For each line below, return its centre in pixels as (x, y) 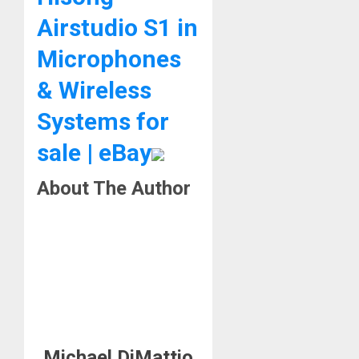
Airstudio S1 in (117, 28)
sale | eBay (94, 153)
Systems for (103, 122)
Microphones (109, 59)
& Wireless (94, 91)
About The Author (114, 189)
